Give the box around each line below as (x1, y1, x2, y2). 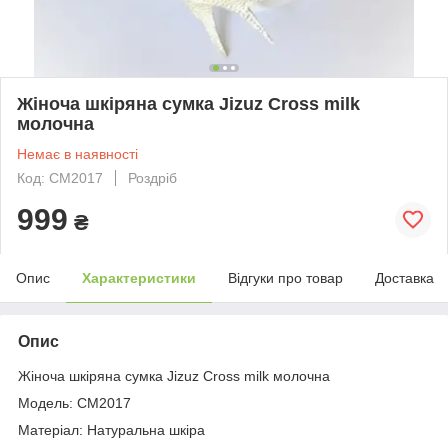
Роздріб (128, 169, 177, 186)
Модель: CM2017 (18, 394, 131, 411)
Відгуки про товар (228, 269, 343, 286)
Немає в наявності (17, 145, 138, 162)
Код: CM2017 (17, 169, 103, 186)
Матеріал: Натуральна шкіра (18, 421, 205, 438)
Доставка (375, 269, 434, 286)
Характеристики (82, 269, 196, 286)
